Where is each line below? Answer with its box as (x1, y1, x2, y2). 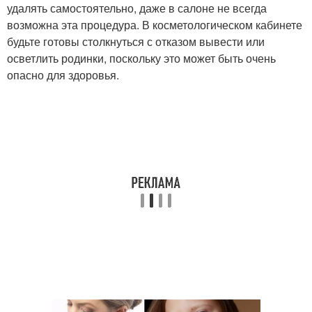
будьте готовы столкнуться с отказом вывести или (7, 33, 265, 50)
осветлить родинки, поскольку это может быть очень (7, 50, 276, 67)
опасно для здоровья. (7, 67, 119, 84)
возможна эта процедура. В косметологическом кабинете (7, 17, 302, 33)
